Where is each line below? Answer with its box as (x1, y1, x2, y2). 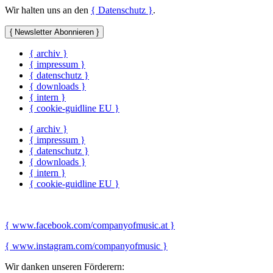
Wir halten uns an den (5, 4, 91, 15)
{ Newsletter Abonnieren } (10, 27, 99, 37)
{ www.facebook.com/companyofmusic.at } (5, 219, 175, 230)
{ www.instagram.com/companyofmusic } (5, 240, 168, 251)
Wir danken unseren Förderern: (5, 261, 124, 272)
